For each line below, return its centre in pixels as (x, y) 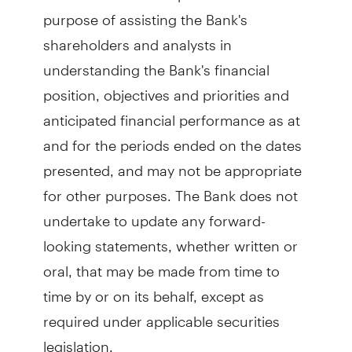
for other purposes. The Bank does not (170, 189)
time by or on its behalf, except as (153, 290)
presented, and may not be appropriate (172, 164)
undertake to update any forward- (154, 214)
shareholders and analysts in (137, 38)
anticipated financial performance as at (171, 114)
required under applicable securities (161, 315)
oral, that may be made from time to (161, 264)
